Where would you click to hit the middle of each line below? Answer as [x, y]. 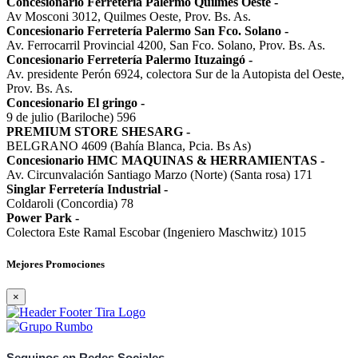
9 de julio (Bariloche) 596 [71, 117]
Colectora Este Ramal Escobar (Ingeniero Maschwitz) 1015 [156, 233]
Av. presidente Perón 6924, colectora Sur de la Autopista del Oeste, [175, 74]
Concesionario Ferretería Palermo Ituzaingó [126, 60]
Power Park [39, 218]
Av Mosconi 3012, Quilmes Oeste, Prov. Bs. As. [129, 17]
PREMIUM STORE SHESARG [95, 132]
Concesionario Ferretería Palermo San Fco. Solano [144, 31]
